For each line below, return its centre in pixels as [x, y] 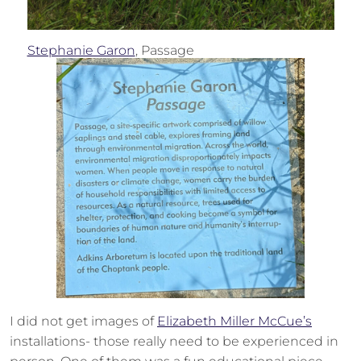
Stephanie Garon [81, 50]
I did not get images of [83, 321]
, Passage [164, 50]
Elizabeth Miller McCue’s [234, 321]
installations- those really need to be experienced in [174, 341]
